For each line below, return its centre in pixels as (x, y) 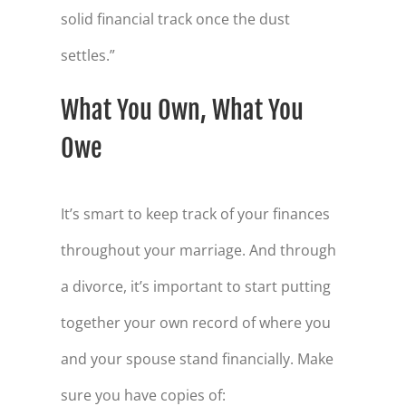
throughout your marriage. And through (198, 250)
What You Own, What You (182, 111)
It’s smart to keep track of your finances (195, 213)
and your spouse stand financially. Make (197, 358)
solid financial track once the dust (175, 19)
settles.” (87, 56)
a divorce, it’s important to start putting (195, 286)
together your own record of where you (195, 322)
